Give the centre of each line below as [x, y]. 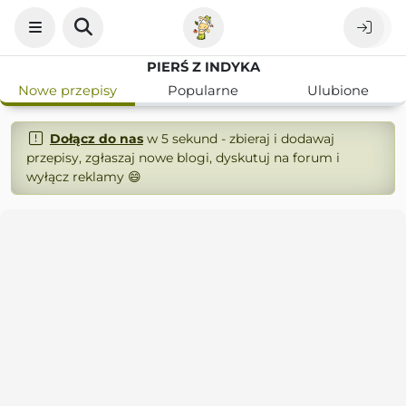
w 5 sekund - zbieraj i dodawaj [238, 139]
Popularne [203, 91]
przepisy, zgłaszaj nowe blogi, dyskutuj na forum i [183, 158]
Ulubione [338, 91]
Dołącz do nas [96, 139]
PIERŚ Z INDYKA [203, 67]
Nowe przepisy [68, 91]
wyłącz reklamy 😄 [84, 177]
